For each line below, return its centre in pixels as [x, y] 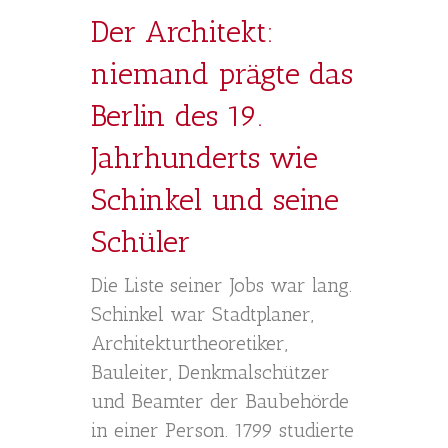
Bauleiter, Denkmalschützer [210, 372]
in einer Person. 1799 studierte [222, 430]
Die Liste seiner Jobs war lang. [221, 285]
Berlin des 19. [176, 116]
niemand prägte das [222, 74]
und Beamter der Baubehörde [220, 401]
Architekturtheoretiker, [189, 343]
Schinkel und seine [215, 200]
